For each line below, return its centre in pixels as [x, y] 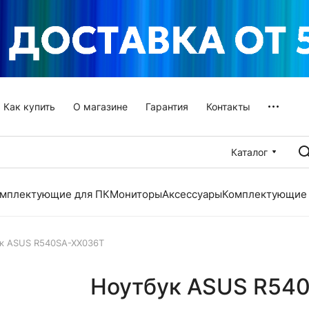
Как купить [29, 106]
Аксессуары [192, 194]
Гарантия [167, 106]
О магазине [100, 106]
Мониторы [136, 194]
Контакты [228, 106]
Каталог [249, 152]
